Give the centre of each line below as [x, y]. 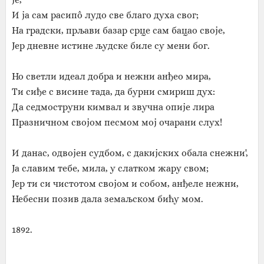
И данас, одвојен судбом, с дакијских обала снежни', [130, 153]
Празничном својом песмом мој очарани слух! [117, 122]
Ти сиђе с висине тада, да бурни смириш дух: [113, 92]
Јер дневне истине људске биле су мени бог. [110, 46]
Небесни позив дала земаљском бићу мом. [107, 199]
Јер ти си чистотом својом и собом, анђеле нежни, [125, 184]
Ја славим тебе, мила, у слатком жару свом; [110, 168]
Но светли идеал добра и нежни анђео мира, [111, 76]
